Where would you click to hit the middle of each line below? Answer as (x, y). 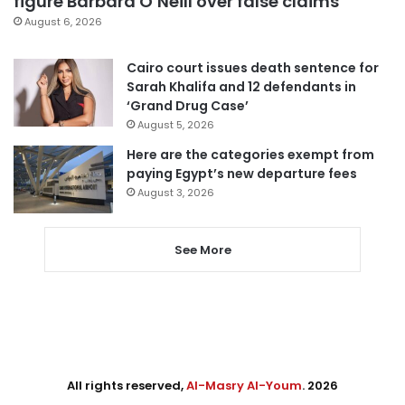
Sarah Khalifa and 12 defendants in (241, 86)
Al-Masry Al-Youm (244, 385)
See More (202, 250)
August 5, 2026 (176, 124)
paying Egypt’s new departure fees (242, 173)
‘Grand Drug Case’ (188, 105)
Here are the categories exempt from (250, 154)
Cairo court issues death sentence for (253, 67)
